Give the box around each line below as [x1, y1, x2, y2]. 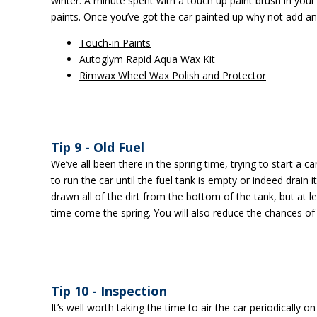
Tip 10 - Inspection [51, 282, 167, 299]
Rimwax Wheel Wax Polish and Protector [79, 69, 266, 82]
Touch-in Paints [79, 36, 151, 50]
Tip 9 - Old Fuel [51, 139, 144, 156]
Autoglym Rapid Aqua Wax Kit [79, 52, 215, 66]
